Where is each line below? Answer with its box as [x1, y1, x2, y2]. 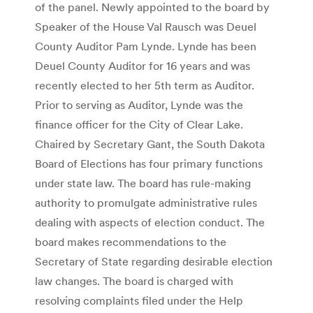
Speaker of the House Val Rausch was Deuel [35, 19, 256, 34]
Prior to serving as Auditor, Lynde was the [35, 97, 243, 112]
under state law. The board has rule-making [35, 175, 251, 190]
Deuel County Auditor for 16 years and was [35, 58, 250, 73]
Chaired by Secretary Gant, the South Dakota [35, 136, 265, 151]
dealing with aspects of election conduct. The [35, 214, 265, 229]
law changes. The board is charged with [35, 273, 233, 288]
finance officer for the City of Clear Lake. [35, 117, 243, 131]
